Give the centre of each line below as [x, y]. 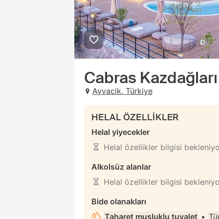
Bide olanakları [119, 201]
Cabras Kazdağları [151, 78]
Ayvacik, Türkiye [122, 91]
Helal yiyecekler [120, 132]
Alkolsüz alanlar [121, 167]
